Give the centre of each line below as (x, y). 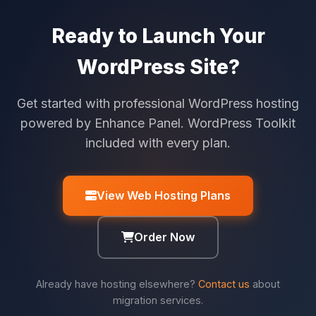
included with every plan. (158, 142)
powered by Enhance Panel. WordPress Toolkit (158, 123)
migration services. (158, 300)
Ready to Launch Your (158, 36)
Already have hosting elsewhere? (117, 284)
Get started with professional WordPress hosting (158, 103)
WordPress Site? (158, 67)
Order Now (164, 237)
